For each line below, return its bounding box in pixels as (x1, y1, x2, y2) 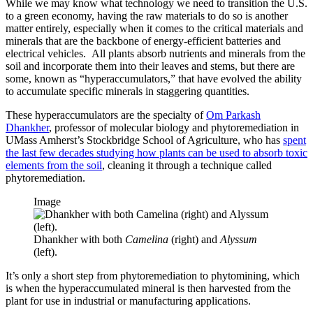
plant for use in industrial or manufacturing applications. (6, 294, 254, 307)
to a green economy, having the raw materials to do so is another (6, 9, 288, 22)
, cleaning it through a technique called (102, 159, 272, 171)
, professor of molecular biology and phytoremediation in (49, 121, 299, 133)
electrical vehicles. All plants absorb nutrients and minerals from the (6, 47, 305, 59)
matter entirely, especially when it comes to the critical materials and (6, 22, 303, 34)
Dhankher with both (34, 233, 125, 245)
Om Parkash (206, 108, 261, 121)
